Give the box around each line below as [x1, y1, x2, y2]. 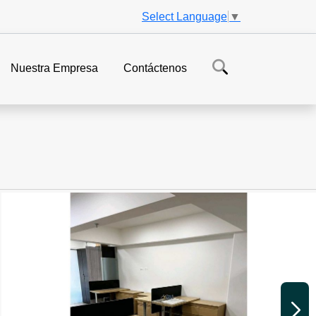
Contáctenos [123, 62, 187, 75]
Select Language [142, 10, 227, 23]
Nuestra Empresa [11, 62, 98, 75]
